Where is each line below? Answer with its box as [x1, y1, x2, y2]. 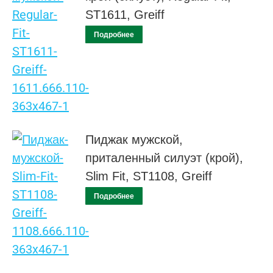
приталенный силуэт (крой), [85, 151, 243, 165]
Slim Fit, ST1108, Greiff [85, 169, 212, 183]
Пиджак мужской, [85, 133, 183, 147]
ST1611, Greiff [85, 8, 165, 22]
